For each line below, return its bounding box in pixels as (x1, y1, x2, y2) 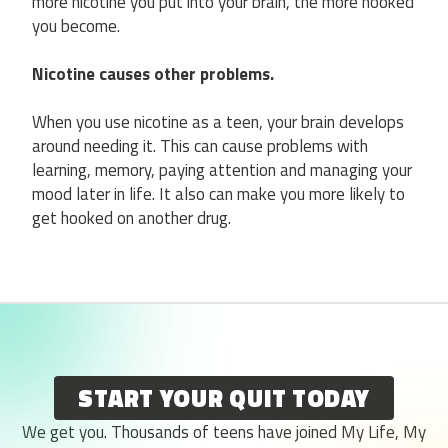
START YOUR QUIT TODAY (78, 380, 370, 417)
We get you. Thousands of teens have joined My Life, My (22, 419, 426, 446)
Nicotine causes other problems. (32, 61, 274, 88)
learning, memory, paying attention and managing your (32, 157, 412, 184)
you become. (32, 13, 120, 40)
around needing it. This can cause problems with (32, 133, 368, 160)
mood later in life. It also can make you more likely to (32, 181, 405, 208)
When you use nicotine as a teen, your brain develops (32, 109, 404, 136)
